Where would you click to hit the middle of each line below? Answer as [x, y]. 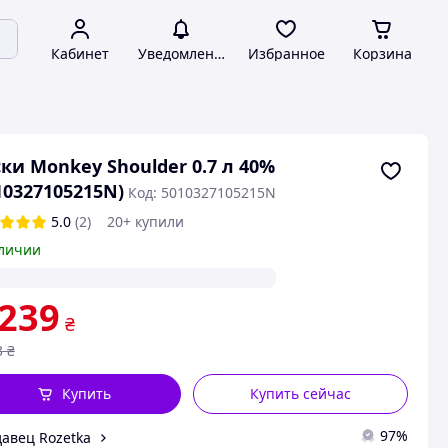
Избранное [286, 53]
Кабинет [80, 53]
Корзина [382, 53]
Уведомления [184, 53]
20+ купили [145, 221]
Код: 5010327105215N [201, 192]
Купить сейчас [301, 393]
